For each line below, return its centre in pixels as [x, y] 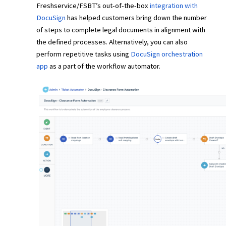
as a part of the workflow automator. [105, 66]
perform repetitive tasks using [83, 54]
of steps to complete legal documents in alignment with [121, 30]
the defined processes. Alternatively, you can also [112, 42]
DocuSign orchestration [167, 54]
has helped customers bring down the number [136, 18]
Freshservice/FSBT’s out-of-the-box [92, 6]
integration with [173, 6]
